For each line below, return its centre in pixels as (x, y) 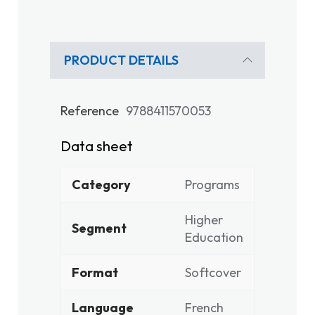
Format (95, 272)
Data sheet (97, 146)
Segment (99, 228)
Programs (212, 185)
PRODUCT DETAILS (121, 60)
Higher (204, 220)
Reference (90, 111)
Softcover (213, 272)
